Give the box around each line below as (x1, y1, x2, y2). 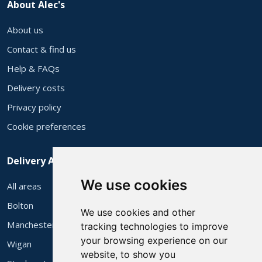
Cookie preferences (7, 120, 86, 132)
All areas (7, 180, 42, 192)
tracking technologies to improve (80, 220, 228, 232)
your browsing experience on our (80, 235, 227, 246)
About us (7, 23, 43, 36)
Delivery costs (7, 81, 65, 94)
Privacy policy (7, 101, 61, 113)
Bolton (7, 199, 33, 211)
